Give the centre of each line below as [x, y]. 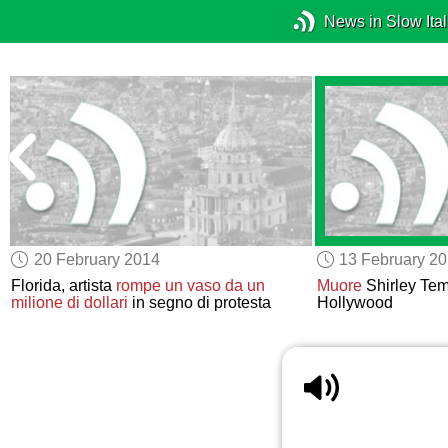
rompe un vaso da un [191, 286]
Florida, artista [64, 286]
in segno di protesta [200, 303]
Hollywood [354, 303]
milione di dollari [70, 303]
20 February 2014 [96, 259]
